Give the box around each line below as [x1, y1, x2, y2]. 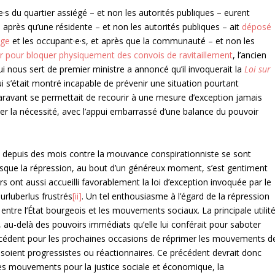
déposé [242, 21, 272, 33]
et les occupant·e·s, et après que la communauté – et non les [10, 35, 255, 47]
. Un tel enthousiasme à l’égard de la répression [82, 190, 270, 202]
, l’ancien [233, 49, 267, 61]
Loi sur [244, 63, 271, 76]
